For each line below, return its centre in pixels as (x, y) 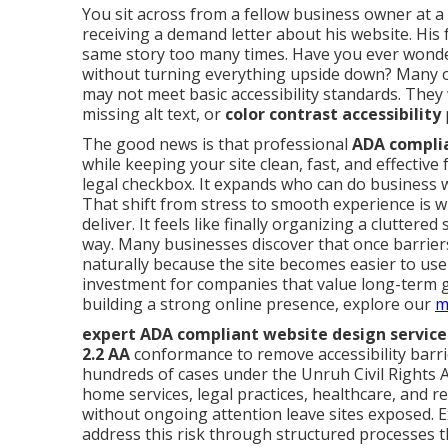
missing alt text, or (153, 114)
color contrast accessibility (333, 114)
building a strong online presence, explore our (258, 304)
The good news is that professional (217, 144)
